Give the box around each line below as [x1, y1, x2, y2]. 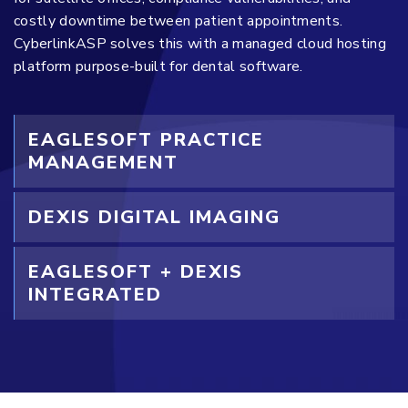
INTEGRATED [28, 281, 162, 307]
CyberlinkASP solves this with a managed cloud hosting [14, 33, 386, 54]
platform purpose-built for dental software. [14, 56, 303, 76]
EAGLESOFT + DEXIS [28, 259, 243, 284]
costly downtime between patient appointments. [14, 10, 343, 31]
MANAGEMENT [28, 149, 178, 175]
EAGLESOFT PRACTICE [28, 127, 264, 152]
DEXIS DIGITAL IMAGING [28, 204, 280, 229]
